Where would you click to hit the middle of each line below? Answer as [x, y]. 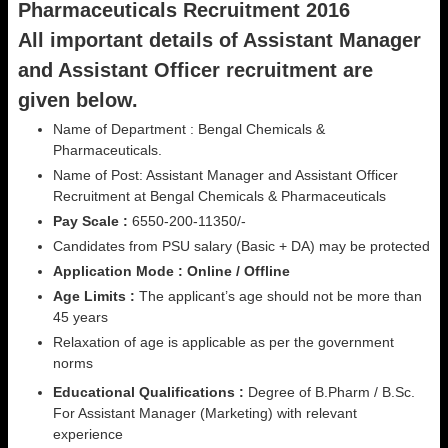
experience [88, 434]
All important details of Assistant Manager [219, 40]
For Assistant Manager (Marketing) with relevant [205, 413]
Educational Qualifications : [148, 392]
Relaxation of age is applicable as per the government [223, 342]
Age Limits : [96, 296]
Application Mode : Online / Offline [171, 271]
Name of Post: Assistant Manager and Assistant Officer [225, 175]
